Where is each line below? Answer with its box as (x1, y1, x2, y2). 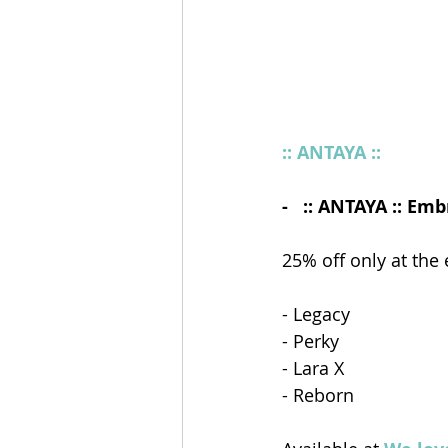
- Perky (282, 329, 339, 354)
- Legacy (282, 302, 350, 327)
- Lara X (282, 356, 344, 381)
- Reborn (282, 383, 354, 408)
